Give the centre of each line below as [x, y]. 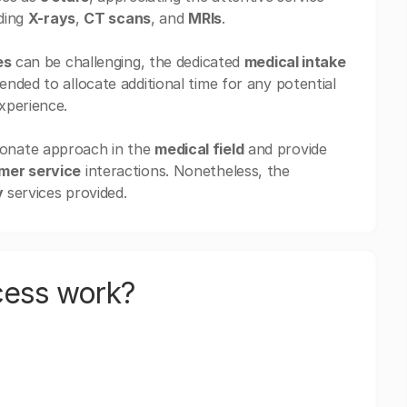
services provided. [65, 193]
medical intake [295, 62]
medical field [199, 149]
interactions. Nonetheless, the [185, 171]
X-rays [51, 18]
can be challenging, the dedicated [128, 62]
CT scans [117, 18]
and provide [285, 149]
